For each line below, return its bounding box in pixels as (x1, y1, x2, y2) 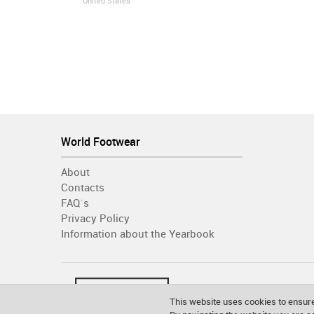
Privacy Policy (61, 212, 130, 225)
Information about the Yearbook (61, 227, 214, 240)
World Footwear (61, 135, 140, 149)
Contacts (61, 181, 104, 194)
